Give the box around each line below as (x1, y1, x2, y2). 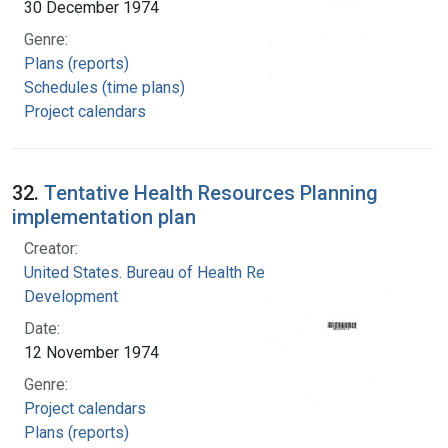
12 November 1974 (24, 342, 159, 362)
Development (24, 286, 118, 306)
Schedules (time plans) (24, 77, 185, 97)
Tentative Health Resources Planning (44, 180, 378, 205)
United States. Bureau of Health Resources (24, 262, 322, 282)
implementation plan (12, 204, 196, 229)
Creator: (24, 238, 78, 258)
